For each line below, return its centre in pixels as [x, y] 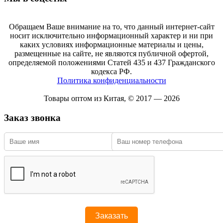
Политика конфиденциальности [111, 80]
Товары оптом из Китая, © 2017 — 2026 [111, 98]
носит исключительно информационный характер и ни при [111, 35]
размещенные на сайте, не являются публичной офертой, [111, 53]
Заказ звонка [32, 117]
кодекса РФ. [111, 71]
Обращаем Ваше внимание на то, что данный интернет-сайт [111, 26]
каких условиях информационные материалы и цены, [111, 44]
